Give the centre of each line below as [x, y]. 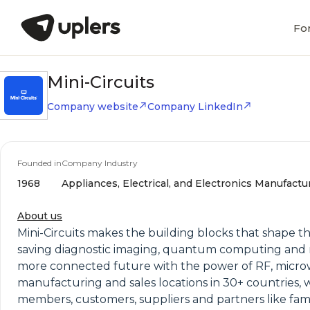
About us [40, 216]
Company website [93, 107]
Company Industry [100, 163]
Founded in [39, 163]
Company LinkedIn [195, 107]
